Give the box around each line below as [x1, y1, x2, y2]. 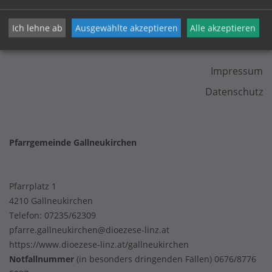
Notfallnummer [9, 253, 76, 265]
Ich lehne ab [12, 22, 63, 34]
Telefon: [9, 209, 44, 221]
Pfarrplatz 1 [9, 180, 56, 192]
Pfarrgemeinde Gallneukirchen [9, 137, 137, 148]
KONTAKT [216, 32, 263, 45]
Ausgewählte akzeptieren [75, 22, 178, 34]
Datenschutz [205, 85, 263, 98]
